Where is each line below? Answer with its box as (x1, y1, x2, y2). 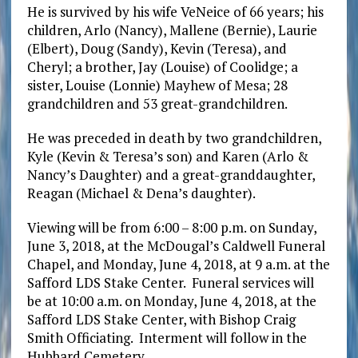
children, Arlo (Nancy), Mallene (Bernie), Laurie (26, 20, 317, 39)
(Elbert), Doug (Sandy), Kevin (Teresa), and (26, 38, 287, 58)
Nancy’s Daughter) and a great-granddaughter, (26, 165, 315, 184)
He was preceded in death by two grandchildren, (26, 128, 321, 147)
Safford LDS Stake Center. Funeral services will (26, 272, 314, 292)
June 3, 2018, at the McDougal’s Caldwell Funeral (26, 236, 325, 255)
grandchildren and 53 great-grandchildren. (26, 93, 288, 113)
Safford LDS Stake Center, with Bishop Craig (26, 309, 296, 328)
